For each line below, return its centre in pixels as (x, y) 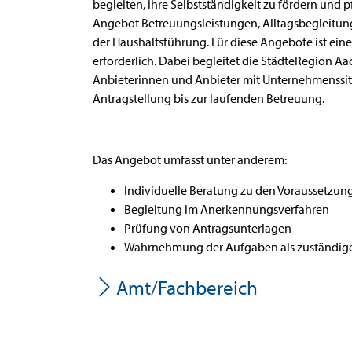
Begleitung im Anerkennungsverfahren (227, 209)
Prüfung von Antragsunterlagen (208, 228)
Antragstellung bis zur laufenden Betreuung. (209, 98)
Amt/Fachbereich (187, 287)
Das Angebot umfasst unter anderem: (190, 159)
